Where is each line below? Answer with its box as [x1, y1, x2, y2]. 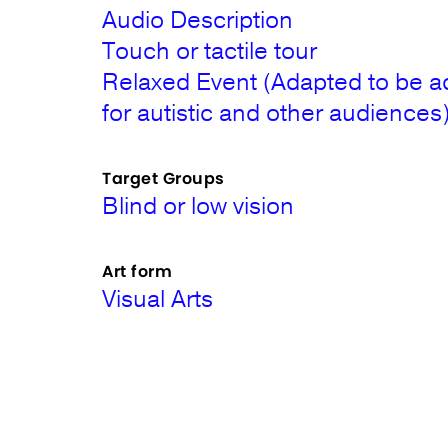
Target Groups [102, 167, 225, 190]
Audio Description [102, 4, 294, 36]
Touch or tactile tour [102, 35, 318, 67]
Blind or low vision [102, 190, 295, 222]
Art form [102, 260, 173, 283]
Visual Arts [102, 283, 214, 315]
